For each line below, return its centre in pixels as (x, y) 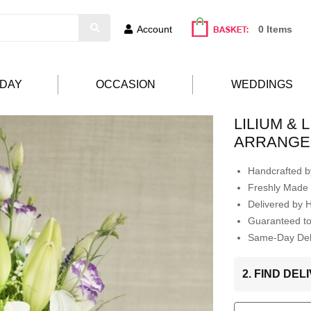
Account (154, 29)
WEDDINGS (262, 85)
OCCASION (125, 85)
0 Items (275, 29)
